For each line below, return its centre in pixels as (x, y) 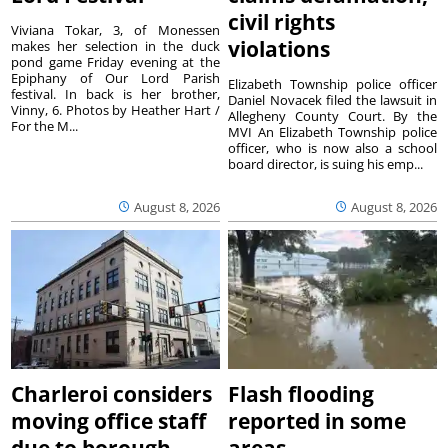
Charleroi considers (112, 394)
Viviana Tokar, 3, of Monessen (115, 29)
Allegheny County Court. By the (332, 115)
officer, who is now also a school (332, 147)
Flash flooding (301, 394)
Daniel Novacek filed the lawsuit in (332, 99)
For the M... (45, 125)
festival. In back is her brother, (115, 93)
